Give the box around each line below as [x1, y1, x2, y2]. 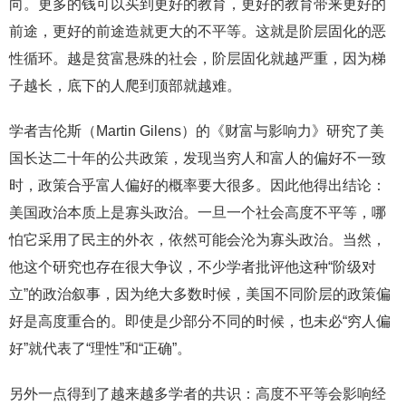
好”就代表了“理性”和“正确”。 [9, 340, 191, 356]
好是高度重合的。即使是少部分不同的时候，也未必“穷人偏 [9, 313, 391, 329]
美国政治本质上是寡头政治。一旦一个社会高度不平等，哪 [9, 204, 386, 220]
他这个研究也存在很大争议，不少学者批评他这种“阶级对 [9, 258, 376, 275]
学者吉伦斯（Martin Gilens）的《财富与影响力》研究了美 [9, 122, 384, 139]
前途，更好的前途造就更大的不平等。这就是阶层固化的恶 [9, 23, 386, 39]
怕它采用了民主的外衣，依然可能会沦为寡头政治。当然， [9, 231, 386, 247]
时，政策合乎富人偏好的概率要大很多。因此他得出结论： [9, 177, 386, 193]
